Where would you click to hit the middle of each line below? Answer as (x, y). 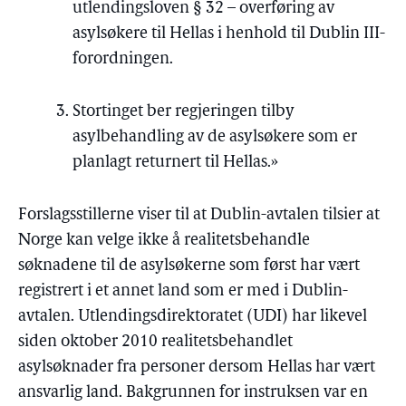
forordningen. (123, 59)
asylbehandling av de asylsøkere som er (215, 137)
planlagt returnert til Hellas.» (175, 163)
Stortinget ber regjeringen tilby (184, 112)
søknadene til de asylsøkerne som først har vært (189, 266)
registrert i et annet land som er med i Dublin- (183, 291)
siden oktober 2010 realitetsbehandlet (155, 342)
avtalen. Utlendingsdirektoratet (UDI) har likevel (193, 317)
